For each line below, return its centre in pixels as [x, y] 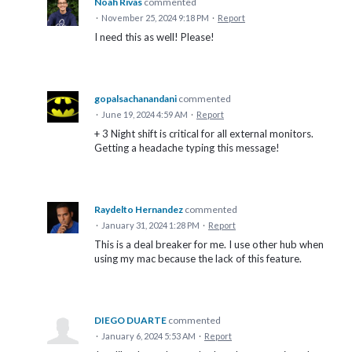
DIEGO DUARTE [130, 321]
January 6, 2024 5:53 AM [148, 336]
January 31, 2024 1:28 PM [150, 225]
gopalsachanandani [136, 99]
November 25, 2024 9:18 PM [155, 18]
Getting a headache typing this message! [187, 148]
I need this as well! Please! [154, 37]
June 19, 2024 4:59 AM [145, 115]
